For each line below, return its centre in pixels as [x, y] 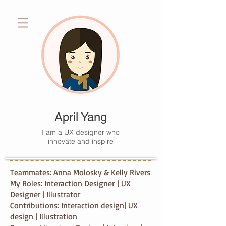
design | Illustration [44, 216]
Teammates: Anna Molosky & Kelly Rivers [80, 172]
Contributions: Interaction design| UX [74, 205]
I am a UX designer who [81, 132]
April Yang [80, 117]
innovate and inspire [81, 141]
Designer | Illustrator [45, 194]
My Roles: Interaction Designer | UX [70, 183]
